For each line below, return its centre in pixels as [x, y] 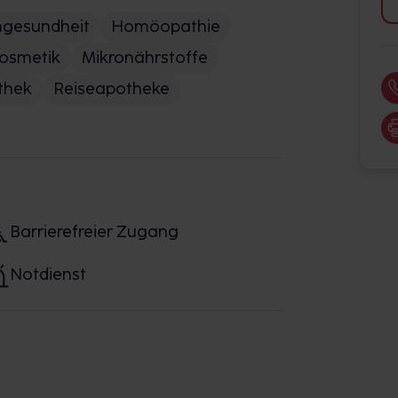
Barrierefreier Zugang [94, 231]
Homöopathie [166, 27]
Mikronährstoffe [145, 58]
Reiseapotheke [111, 89]
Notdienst [48, 274]
